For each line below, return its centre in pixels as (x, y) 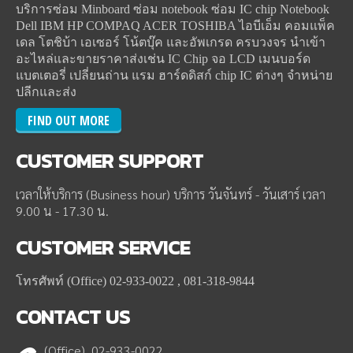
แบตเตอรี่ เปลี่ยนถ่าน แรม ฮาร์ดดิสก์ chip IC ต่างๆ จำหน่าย (174, 75)
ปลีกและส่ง (46, 91)
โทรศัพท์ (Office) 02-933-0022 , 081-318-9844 (135, 281)
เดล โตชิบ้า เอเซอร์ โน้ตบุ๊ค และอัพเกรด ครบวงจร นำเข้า (171, 42)
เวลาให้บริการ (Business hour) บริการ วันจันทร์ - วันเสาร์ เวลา (171, 195)
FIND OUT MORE (69, 121)
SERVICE (152, 248)
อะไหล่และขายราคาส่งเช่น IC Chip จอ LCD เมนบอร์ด (163, 58)
